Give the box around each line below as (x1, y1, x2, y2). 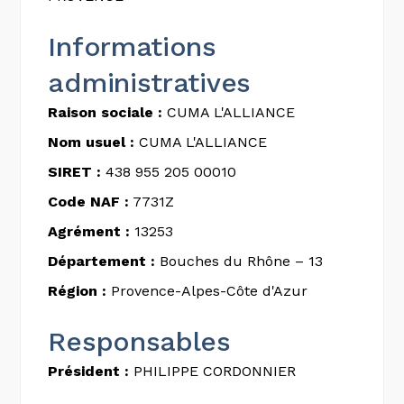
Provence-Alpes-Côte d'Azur (106, 281, 308, 299)
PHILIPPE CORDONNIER (129, 362, 297, 380)
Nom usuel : (48, 133, 135, 151)
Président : (48, 362, 130, 380)
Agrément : (48, 222, 131, 240)
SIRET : (48, 162, 102, 180)
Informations (48, 30, 216, 62)
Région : (48, 281, 107, 299)
